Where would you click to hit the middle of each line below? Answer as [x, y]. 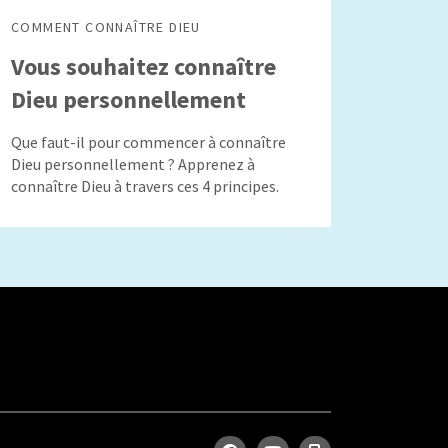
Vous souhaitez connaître [143, 66]
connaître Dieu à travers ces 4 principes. [145, 186]
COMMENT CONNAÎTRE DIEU [106, 27]
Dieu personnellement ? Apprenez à [133, 164]
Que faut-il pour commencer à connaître [148, 142]
